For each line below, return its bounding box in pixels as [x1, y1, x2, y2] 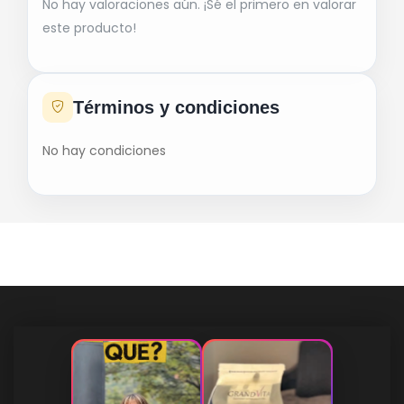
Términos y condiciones [73, 97, 280, 117]
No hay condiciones [42, 142, 166, 160]
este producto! [42, 19, 136, 37]
